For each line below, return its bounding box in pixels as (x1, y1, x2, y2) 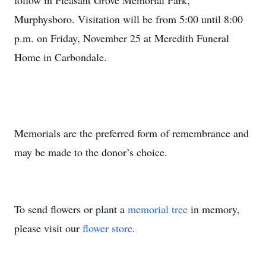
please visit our (14, 221, 83, 235)
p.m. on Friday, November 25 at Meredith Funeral (14, 31, 229, 45)
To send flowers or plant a (14, 202, 128, 216)
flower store (83, 221, 132, 235)
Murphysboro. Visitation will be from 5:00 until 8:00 (14, 12, 243, 26)
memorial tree (128, 202, 188, 216)
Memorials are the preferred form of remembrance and (14, 126, 249, 140)
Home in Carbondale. (14, 50, 107, 64)
